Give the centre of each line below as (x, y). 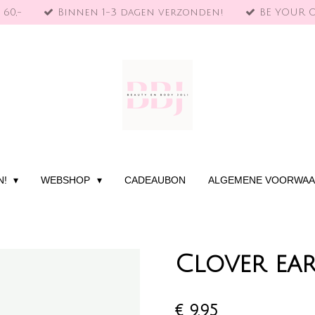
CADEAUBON (155, 180)
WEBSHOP (67, 180)
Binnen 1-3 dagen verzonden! (141, 12)
